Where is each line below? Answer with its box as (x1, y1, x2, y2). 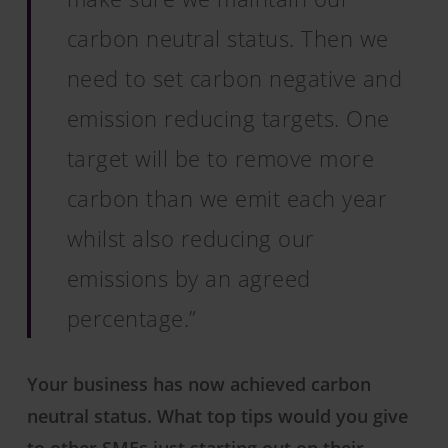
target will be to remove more (66, 143, 375, 173)
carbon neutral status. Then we (66, 23, 389, 53)
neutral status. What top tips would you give (26, 404, 408, 428)
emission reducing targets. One (66, 103, 390, 133)
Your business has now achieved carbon (26, 372, 371, 396)
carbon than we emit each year (66, 183, 388, 213)
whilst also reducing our (66, 223, 315, 253)
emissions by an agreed (66, 263, 311, 293)
